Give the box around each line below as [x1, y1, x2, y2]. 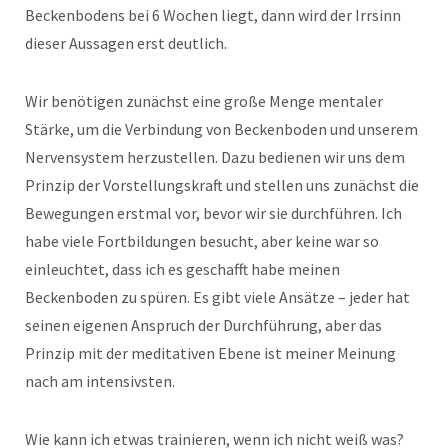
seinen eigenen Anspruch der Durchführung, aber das [25, 315, 382, 336]
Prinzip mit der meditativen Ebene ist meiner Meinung [25, 343, 396, 364]
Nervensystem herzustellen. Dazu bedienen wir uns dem [25, 147, 405, 168]
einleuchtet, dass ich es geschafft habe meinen [25, 259, 340, 280]
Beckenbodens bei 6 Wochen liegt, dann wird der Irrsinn [25, 5, 401, 26]
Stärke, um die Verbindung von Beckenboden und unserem [25, 119, 418, 140]
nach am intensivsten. [25, 371, 175, 392]
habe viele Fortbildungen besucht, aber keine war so [25, 231, 379, 252]
